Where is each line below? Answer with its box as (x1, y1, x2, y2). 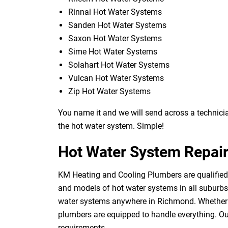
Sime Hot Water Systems (68, 46, 157, 56)
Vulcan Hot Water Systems (68, 73, 164, 83)
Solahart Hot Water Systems (68, 60, 169, 70)
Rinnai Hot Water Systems (68, 7, 162, 17)
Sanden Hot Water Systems (68, 20, 166, 30)
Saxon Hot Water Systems (68, 33, 162, 43)
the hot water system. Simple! (58, 121, 164, 131)
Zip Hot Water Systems (68, 86, 151, 96)
